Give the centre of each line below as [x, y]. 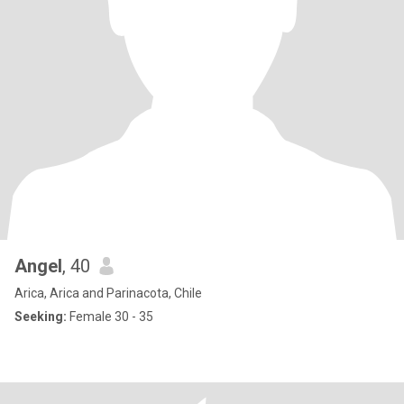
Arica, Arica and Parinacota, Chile [108, 293]
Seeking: [41, 317]
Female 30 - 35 [110, 317]
